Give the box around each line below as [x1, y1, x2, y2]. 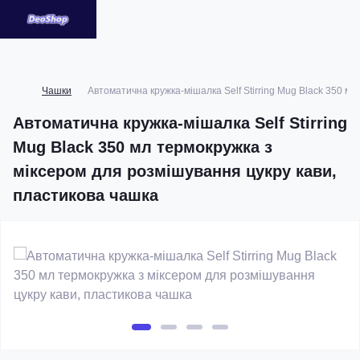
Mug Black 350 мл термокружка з [13, 138, 272, 156]
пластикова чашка [13, 186, 158, 204]
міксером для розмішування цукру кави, [13, 162, 337, 180]
